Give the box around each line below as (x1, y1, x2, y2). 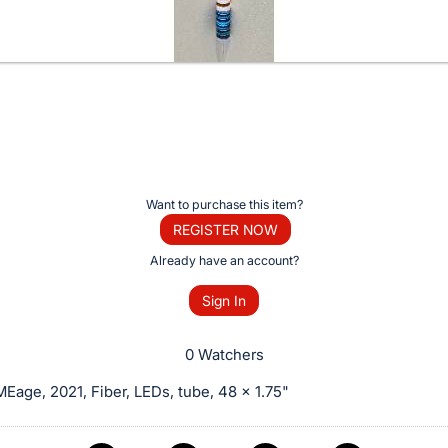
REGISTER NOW (172, 220, 278, 238)
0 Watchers (184, 345, 264, 365)
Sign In (202, 292, 246, 310)
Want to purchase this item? (145, 196, 303, 212)
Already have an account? (149, 252, 299, 268)
